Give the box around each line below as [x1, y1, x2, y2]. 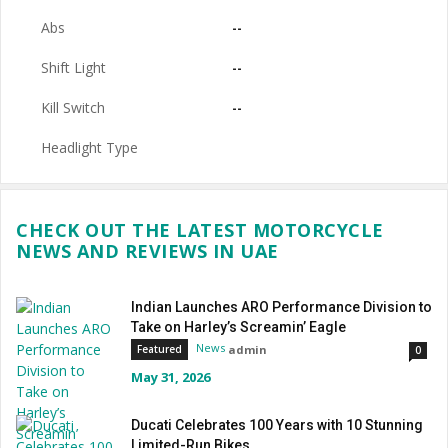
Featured [137, 342, 182, 357]
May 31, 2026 [131, 368, 210, 387]
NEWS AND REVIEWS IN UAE [16, 239, 279, 263]
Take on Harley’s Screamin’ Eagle [131, 319, 346, 335]
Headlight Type [41, 138, 138, 157]
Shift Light [41, 58, 106, 77]
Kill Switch [41, 98, 105, 117]
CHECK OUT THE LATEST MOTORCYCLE [16, 218, 384, 242]
